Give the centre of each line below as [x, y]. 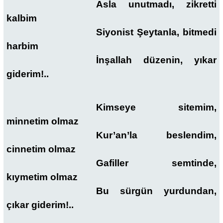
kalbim [22, 18]
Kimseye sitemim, [156, 107]
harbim [22, 46]
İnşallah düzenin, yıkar [156, 60]
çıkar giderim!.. [40, 205]
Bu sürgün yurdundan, [156, 191]
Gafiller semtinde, [156, 163]
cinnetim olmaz [41, 149]
